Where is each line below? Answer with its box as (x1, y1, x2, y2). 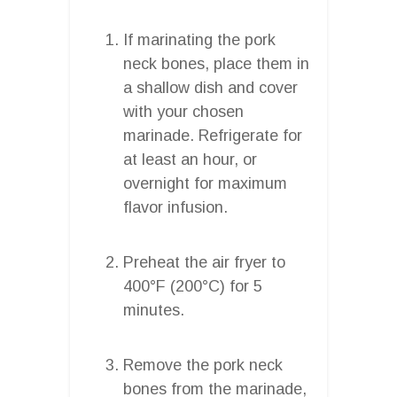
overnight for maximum (123, 174, 287, 192)
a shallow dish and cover (123, 78, 298, 97)
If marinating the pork (123, 30, 276, 49)
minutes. (123, 300, 184, 319)
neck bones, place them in (123, 54, 309, 73)
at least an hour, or (123, 150, 257, 168)
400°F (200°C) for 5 (123, 276, 262, 295)
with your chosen (123, 102, 244, 121)
